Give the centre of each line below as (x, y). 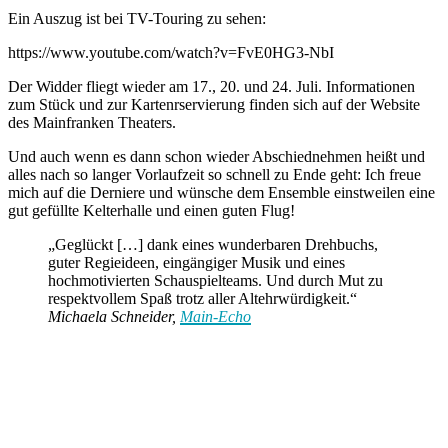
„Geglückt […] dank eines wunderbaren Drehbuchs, (213, 244)
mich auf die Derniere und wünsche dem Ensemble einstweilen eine (221, 192)
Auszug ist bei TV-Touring (118, 18)
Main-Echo (215, 316)
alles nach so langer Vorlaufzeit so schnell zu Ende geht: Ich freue (214, 174)
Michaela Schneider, (114, 316)
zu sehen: (234, 18)
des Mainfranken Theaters (90, 122)
